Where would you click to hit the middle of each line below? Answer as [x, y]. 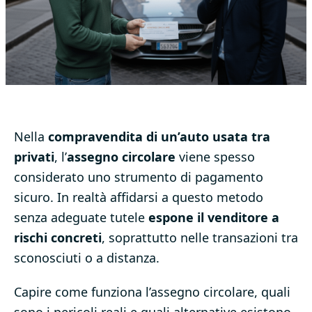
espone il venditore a [214, 218]
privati [34, 157]
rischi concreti [58, 238]
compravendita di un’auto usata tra [159, 137]
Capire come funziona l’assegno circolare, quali [152, 292]
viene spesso [215, 157]
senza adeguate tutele [81, 218]
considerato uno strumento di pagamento [139, 177]
